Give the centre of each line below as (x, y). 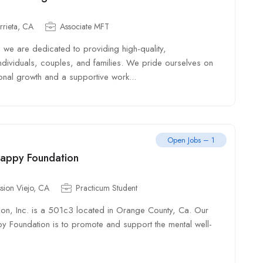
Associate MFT (85, 26)
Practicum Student (107, 188)
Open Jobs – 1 (191, 140)
